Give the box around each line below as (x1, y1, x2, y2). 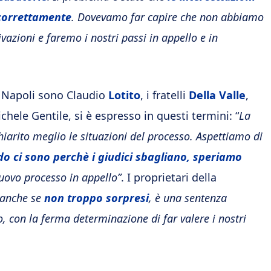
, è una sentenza (149, 191, 227, 205)
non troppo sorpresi (44, 191, 149, 205)
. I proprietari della (121, 170, 217, 184)
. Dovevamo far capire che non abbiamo (71, 10, 264, 24)
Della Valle (189, 88, 246, 102)
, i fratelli (140, 88, 189, 102)
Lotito (108, 88, 140, 102)
